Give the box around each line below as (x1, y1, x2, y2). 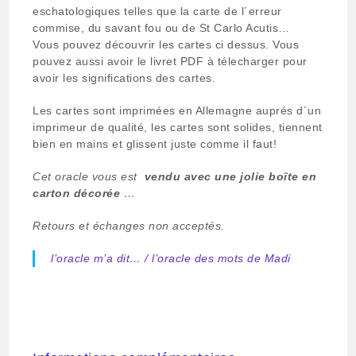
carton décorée (33, 186, 121, 199)
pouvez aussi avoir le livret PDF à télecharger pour (33, 54, 308, 68)
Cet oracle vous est (33, 169, 145, 183)
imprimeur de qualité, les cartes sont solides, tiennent (33, 120, 323, 133)
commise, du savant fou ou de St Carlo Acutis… (33, 21, 290, 34)
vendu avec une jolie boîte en (144, 169, 317, 183)
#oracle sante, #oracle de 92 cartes (33, 316, 225, 330)
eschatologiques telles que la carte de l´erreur (33, 4, 282, 17)
